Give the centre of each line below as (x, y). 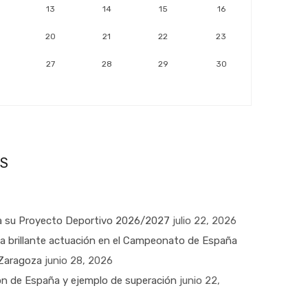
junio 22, (200, 280)
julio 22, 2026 (205, 221)
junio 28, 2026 (79, 261)
